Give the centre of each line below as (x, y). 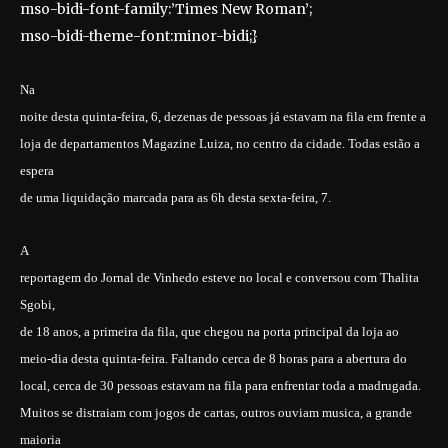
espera (37, 170)
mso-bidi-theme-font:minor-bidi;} (139, 36)
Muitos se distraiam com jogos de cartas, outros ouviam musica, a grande (216, 412)
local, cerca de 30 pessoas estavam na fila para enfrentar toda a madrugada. (220, 385)
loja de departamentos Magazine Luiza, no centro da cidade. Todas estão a (220, 143)
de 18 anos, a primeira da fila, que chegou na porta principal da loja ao (209, 331)
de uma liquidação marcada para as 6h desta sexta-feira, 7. (175, 197)
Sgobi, (37, 304)
